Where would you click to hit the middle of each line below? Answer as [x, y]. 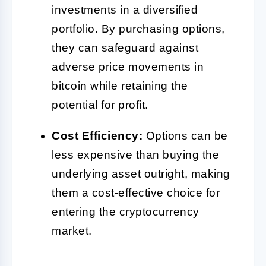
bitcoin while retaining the [120, 85]
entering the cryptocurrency [126, 211]
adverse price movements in [128, 66]
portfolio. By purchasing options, [138, 28]
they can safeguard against [125, 47]
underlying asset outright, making [141, 173]
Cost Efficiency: [97, 135]
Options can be [185, 135]
